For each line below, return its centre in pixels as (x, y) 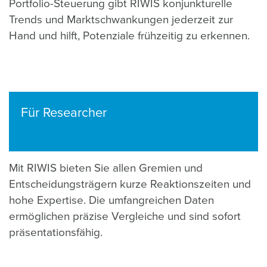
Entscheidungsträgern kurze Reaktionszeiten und (130, 184)
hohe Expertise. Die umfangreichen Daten (111, 200)
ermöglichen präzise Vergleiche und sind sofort (125, 216)
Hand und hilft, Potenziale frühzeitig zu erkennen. (129, 36)
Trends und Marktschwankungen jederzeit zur (121, 20)
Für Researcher (64, 113)
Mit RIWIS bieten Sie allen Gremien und (106, 168)
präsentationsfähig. (56, 232)
